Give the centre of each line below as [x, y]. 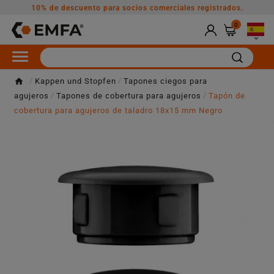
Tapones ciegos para [165, 81]
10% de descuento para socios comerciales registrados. [137, 8]
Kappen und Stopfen [76, 81]
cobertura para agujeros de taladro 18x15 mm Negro [118, 110]
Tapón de [227, 96]
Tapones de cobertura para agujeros [129, 96]
